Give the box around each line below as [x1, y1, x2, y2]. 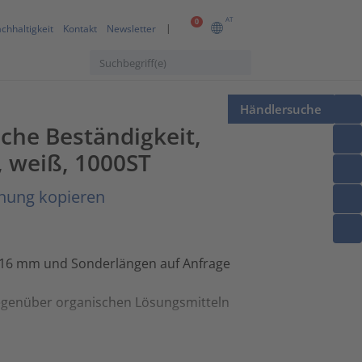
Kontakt [63, 22, 97, 36]
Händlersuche [240, 101, 322, 117]
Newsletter [107, 22, 156, 36]
